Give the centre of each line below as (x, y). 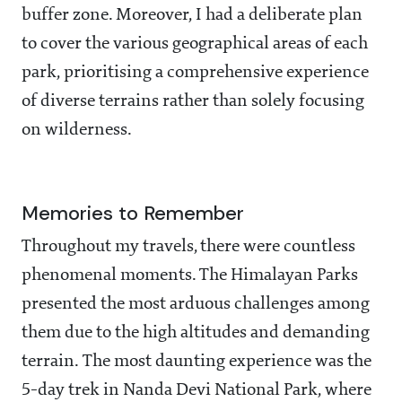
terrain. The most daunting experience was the (197, 362)
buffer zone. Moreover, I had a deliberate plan (192, 16)
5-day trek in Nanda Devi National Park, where (197, 391)
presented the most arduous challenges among (196, 305)
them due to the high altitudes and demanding (196, 333)
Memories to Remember (133, 214)
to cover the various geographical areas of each (195, 44)
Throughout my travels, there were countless (188, 247)
